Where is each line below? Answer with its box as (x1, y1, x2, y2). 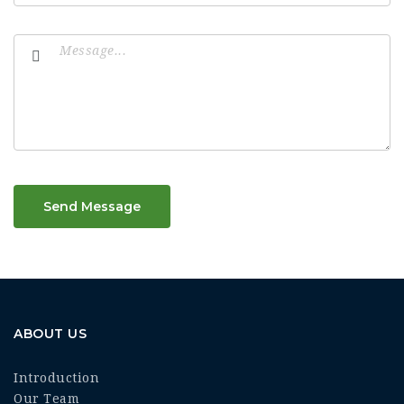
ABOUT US (14, 325, 87, 342)
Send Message (43, 197, 141, 215)
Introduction (14, 371, 99, 386)
